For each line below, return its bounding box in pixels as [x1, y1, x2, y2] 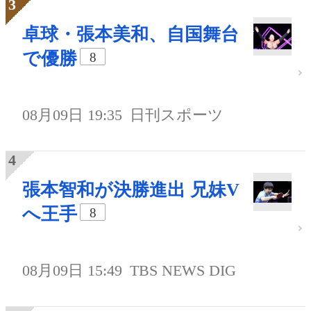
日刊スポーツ [130, 106, 224, 124]
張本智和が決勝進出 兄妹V [22, 180, 239, 201]
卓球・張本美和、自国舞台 [22, 24, 239, 45]
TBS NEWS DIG [130, 262, 237, 280]
